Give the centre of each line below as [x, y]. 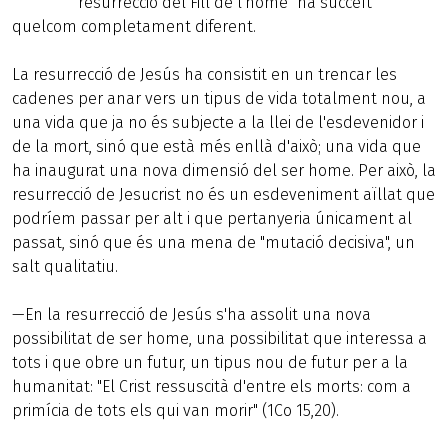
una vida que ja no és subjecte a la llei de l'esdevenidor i [218, 122]
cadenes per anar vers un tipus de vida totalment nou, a [219, 98]
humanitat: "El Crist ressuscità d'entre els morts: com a [211, 386]
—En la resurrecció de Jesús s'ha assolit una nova [191, 314]
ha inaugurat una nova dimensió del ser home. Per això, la [224, 170]
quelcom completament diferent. [134, 26]
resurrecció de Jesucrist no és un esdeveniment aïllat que [223, 194]
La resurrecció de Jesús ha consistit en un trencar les [204, 74]
